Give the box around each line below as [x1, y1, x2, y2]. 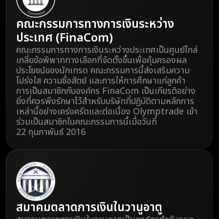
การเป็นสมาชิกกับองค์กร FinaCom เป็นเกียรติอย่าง [16, 85, 196, 98]
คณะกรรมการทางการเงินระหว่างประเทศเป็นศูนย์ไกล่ [16, 44, 197, 57]
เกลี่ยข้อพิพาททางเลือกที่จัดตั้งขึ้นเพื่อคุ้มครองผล [16, 54, 187, 67]
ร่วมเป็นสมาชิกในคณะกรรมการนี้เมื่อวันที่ [16, 115, 157, 129]
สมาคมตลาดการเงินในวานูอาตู [16, 199, 162, 217]
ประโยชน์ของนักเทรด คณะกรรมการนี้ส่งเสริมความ [16, 64, 190, 78]
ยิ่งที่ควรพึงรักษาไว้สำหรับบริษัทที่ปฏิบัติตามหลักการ [16, 95, 194, 109]
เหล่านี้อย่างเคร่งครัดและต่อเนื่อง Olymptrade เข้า [16, 105, 197, 119]
